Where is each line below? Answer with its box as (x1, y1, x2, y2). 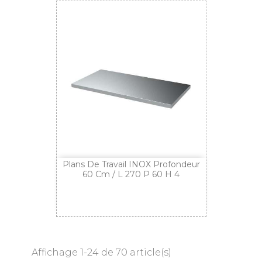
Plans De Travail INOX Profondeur (62, 158, 200, 170)
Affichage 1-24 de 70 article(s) (32, 246, 171, 258)
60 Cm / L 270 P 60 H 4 (82, 168, 180, 180)
